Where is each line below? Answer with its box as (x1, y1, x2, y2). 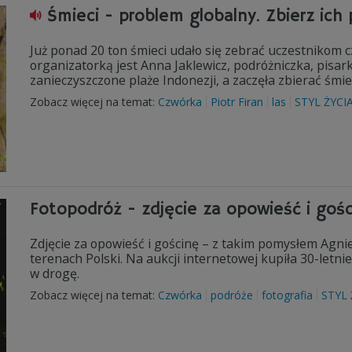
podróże (211, 288, 253, 302)
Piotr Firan (211, 94, 263, 109)
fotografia (262, 288, 313, 302)
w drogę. (30, 265, 82, 282)
